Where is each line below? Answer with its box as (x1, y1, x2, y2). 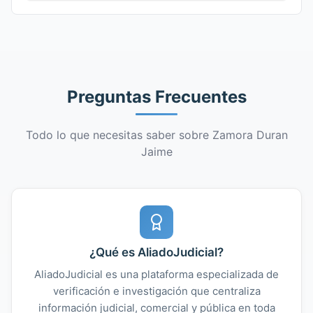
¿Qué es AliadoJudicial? (89, 245, 224, 259)
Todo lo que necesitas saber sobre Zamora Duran (25, 127, 288, 142)
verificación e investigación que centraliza (52, 284, 261, 298)
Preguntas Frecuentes (66, 86, 247, 107)
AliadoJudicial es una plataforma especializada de (34, 267, 279, 281)
